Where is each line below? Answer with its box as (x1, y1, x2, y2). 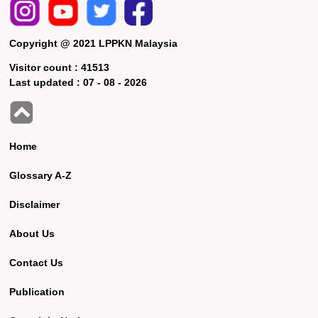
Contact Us (9, 256, 64, 268)
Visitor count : (9, 61, 82, 73)
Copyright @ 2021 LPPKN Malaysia (9, 37, 178, 49)
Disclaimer (9, 198, 60, 210)
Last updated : (9, 76, 84, 88)
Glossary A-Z (9, 169, 72, 181)
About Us (9, 227, 55, 239)
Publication (9, 285, 65, 297)
